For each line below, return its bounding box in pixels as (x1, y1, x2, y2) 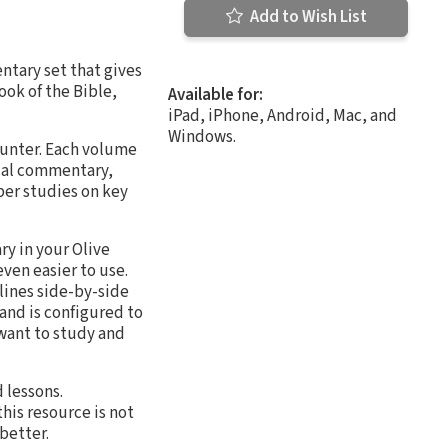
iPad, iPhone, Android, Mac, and (168, 103, 397, 128)
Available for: (168, 82, 263, 107)
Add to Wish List (246, 4, 367, 29)
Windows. (168, 124, 236, 149)
